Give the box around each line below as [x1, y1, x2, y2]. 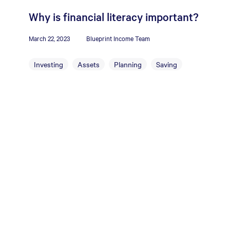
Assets [78, 59, 100, 69]
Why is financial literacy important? [29, 9, 199, 24]
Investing [34, 59, 63, 69]
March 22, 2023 [29, 33, 70, 43]
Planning [114, 59, 142, 69]
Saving [156, 59, 177, 69]
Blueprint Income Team [86, 33, 150, 43]
